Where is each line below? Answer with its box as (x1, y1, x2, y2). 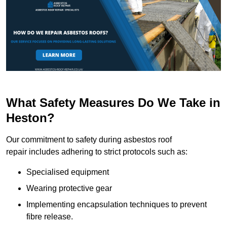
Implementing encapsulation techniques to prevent (26, 200, 207, 209)
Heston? (6, 110, 55, 125)
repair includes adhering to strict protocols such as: (6, 147, 187, 156)
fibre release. (26, 212, 73, 221)
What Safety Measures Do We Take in (6, 95, 220, 109)
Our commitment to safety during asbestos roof (6, 135, 172, 144)
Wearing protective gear (26, 183, 112, 193)
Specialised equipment (26, 167, 109, 176)
